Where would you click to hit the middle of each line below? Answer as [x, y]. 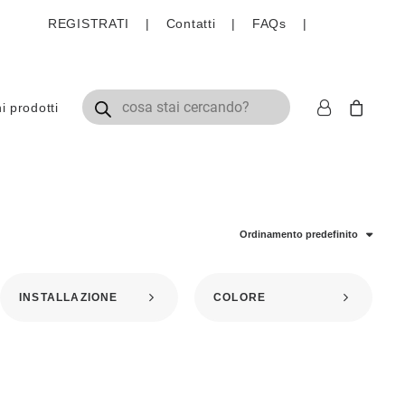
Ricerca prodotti [132, 101]
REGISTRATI [89, 24]
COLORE [240, 297]
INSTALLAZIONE [69, 297]
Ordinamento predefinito [299, 234]
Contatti [191, 24]
